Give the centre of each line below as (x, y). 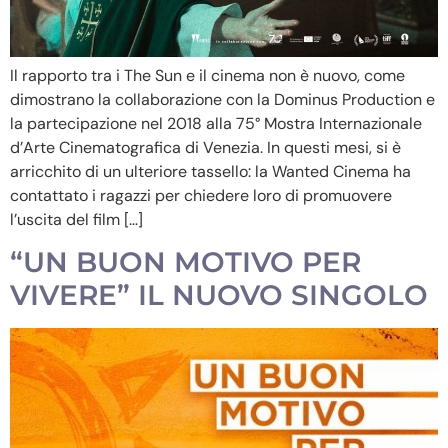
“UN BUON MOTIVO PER (185, 261)
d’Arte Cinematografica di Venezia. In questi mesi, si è (205, 147)
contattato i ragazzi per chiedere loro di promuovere (201, 195)
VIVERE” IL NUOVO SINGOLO (219, 294)
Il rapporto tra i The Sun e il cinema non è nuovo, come (207, 75)
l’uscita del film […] (76, 219)
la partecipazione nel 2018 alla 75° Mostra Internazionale (216, 123)
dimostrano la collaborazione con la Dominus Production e (222, 99)
